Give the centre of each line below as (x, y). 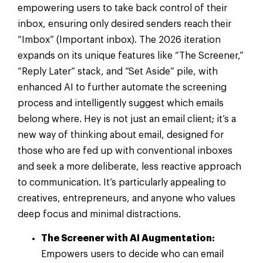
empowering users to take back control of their (122, 8)
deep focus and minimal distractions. (99, 214)
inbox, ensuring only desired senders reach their (124, 24)
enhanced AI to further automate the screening (122, 87)
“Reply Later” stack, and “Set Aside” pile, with (118, 71)
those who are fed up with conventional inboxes (125, 151)
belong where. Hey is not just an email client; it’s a (127, 119)
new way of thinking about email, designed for (121, 135)
